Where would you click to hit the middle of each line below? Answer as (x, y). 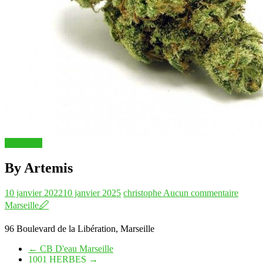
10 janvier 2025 (92, 193)
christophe (143, 193)
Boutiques (23, 143)
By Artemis (39, 168)
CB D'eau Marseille (75, 248)
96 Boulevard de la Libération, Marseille (80, 228)
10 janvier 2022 (34, 193)
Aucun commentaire (201, 193)
